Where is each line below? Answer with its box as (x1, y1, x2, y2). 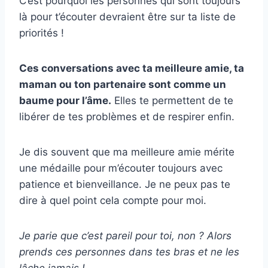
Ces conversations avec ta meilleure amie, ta (19, 62, 244, 74)
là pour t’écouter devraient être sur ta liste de (19, 10, 236, 23)
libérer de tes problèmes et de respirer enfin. (19, 110, 234, 123)
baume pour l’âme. (19, 94, 111, 106)
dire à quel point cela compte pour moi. (19, 194, 206, 206)
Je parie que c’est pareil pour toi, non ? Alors (19, 229, 232, 242)
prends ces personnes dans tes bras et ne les (19, 245, 239, 258)
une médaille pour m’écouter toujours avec (19, 162, 223, 174)
